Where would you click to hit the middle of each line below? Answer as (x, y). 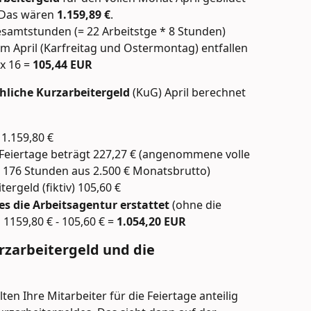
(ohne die (197, 204)
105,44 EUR (62, 65)
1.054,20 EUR (151, 221)
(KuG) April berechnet (188, 93)
